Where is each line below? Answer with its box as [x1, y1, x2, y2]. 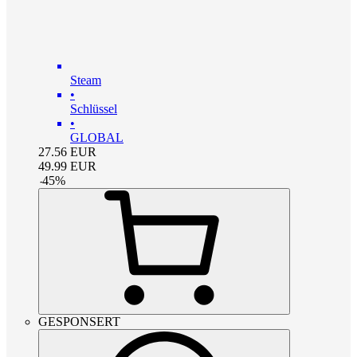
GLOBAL [70, 131, 124, 145]
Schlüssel [70, 102, 117, 116]
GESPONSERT [38, 315, 120, 329]
